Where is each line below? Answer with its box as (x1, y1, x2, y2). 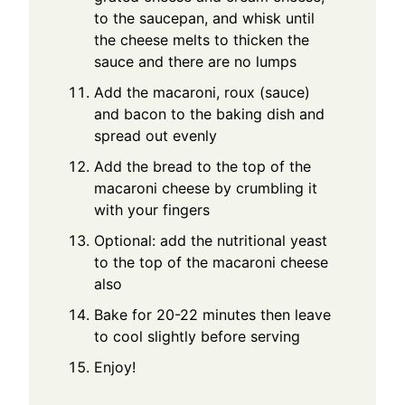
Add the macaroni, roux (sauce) (94, 83, 311, 102)
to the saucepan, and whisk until (94, 9, 316, 28)
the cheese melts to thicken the (94, 31, 310, 50)
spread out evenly (94, 127, 218, 146)
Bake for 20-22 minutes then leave (94, 306, 332, 325)
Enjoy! (94, 358, 137, 377)
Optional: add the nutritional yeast (94, 231, 328, 250)
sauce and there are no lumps (94, 52, 297, 71)
